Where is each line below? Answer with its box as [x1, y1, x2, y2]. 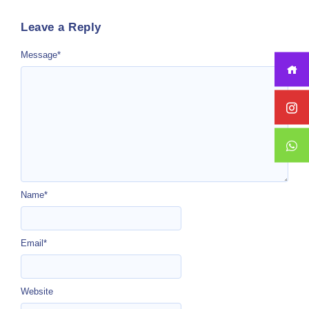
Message [21, 49, 57, 60]
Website [21, 286, 53, 297]
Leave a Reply [21, 20, 101, 34]
